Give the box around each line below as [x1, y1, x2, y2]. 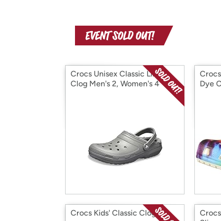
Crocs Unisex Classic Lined [71, 69, 166, 78]
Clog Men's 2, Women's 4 [71, 79, 159, 88]
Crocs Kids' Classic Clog [71, 208, 156, 218]
